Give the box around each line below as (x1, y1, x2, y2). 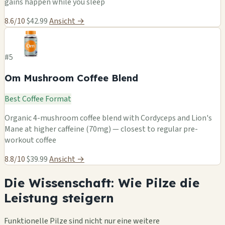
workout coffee (5, 134, 56, 146)
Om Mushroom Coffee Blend (5, 72, 138, 84)
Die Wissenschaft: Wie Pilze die (4, 175, 199, 190)
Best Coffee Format (5, 93, 71, 104)
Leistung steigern (4, 190, 114, 205)
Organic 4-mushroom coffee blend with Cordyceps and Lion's (5, 112, 212, 124)
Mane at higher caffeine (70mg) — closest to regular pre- (5, 123, 198, 135)
